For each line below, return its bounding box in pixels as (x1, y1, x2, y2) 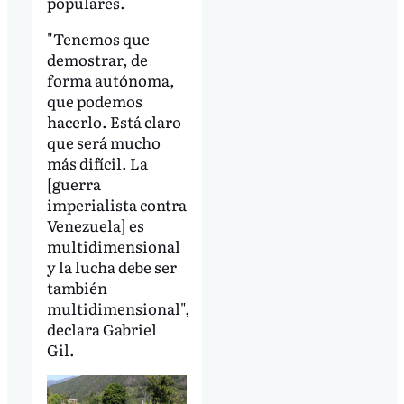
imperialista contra (46, 192, 187, 216)
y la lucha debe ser (46, 254, 177, 278)
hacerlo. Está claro (46, 109, 181, 133)
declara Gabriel (46, 317, 157, 340)
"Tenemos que (46, 26, 150, 50)
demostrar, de (46, 47, 148, 70)
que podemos (46, 88, 142, 112)
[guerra (46, 171, 101, 195)
